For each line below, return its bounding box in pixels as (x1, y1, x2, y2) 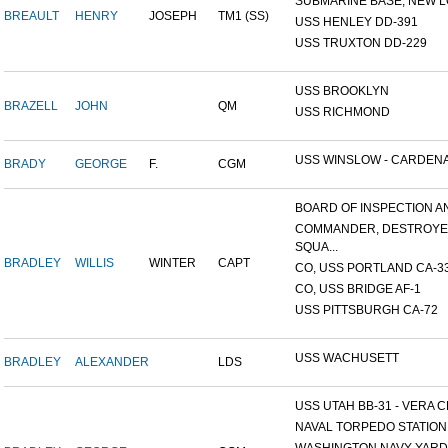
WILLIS (75, 256, 114, 271)
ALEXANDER (75, 355, 149, 370)
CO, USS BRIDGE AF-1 (295, 282, 421, 297)
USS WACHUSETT (295, 351, 399, 366)
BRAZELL (4, 99, 58, 114)
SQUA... (295, 240, 338, 255)
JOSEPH (149, 9, 197, 24)
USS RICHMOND (295, 105, 390, 120)
